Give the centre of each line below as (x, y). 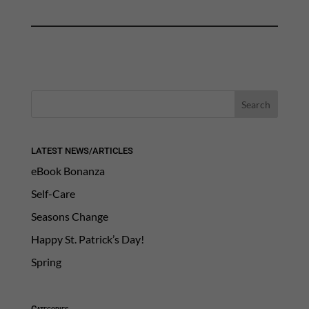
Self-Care (53, 194)
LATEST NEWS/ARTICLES (82, 151)
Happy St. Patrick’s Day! (87, 239)
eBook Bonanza (68, 171)
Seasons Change (69, 217)
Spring (46, 262)
